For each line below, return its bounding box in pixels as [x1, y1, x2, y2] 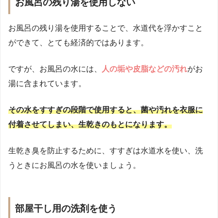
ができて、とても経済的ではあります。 [8, 38, 148, 47]
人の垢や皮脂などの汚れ [102, 64, 187, 73]
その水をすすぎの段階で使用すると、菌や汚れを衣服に [8, 105, 203, 114]
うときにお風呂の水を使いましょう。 [8, 161, 141, 169]
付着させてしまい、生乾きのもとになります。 [8, 120, 172, 128]
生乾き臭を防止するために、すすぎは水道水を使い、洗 [8, 146, 203, 155]
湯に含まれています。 [8, 79, 86, 88]
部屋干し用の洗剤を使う [15, 203, 117, 214]
